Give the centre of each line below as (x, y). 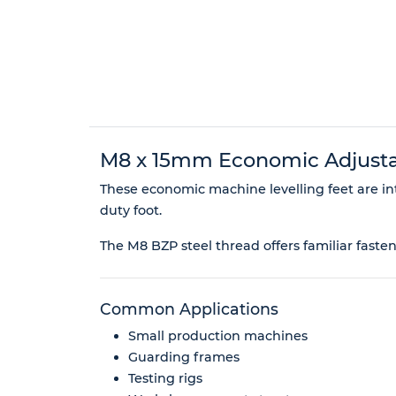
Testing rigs (165, 379)
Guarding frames (183, 358)
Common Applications (189, 309)
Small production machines (217, 336)
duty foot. (130, 211)
